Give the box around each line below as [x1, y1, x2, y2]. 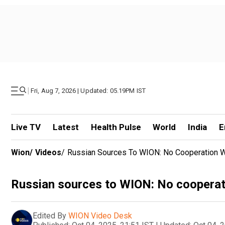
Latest [52, 122, 79, 132]
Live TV [11, 122, 41, 132]
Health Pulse [90, 122, 141, 132]
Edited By [33, 210, 66, 220]
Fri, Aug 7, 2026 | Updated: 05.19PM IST [31, 87, 146, 94]
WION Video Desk [68, 210, 132, 220]
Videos [35, 148, 61, 157]
